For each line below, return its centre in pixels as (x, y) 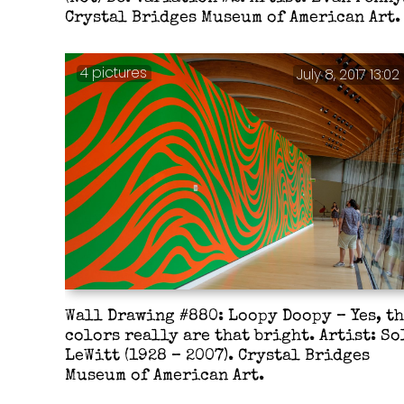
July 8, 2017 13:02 (349, 75)
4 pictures (114, 73)
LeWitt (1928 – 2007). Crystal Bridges (217, 357)
